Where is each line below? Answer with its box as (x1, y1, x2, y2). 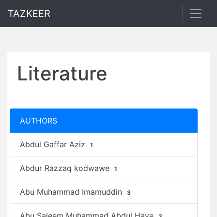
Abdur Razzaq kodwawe (20, 163, 112, 173)
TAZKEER (8, 8, 50, 19)
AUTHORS (20, 116, 57, 125)
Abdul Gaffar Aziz (20, 139, 88, 149)
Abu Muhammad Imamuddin (20, 187, 124, 197)
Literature (17, 62, 108, 85)
